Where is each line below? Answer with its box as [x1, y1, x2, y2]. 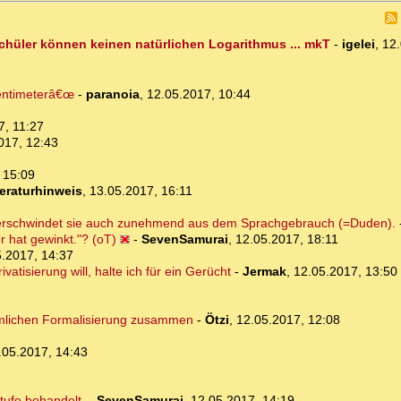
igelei [341, 37, 375, 52]
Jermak [242, 264, 286, 279]
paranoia [85, 87, 140, 102]
